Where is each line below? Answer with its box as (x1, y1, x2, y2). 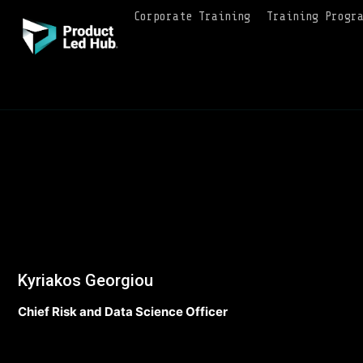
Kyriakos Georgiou (18, 271, 153, 290)
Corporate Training (133, 10, 250, 23)
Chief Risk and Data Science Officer (18, 304, 228, 319)
